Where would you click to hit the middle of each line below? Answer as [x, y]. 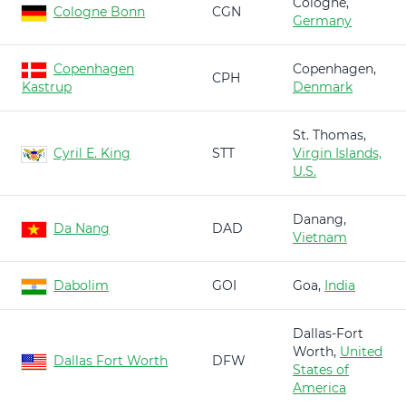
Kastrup [47, 87]
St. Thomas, [329, 135]
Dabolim [81, 285]
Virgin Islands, [337, 153]
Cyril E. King [92, 153]
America [319, 388]
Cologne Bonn [99, 12]
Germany [322, 21]
